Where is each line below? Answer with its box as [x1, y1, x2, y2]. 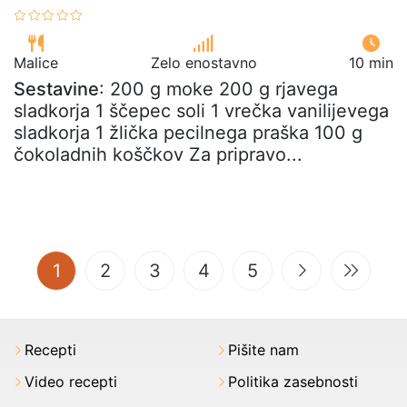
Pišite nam [228, 341, 299, 359]
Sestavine [14, 78, 99, 100]
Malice [14, 54, 58, 72]
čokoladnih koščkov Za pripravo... [14, 144, 303, 165]
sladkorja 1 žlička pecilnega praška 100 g [14, 122, 362, 144]
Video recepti [25, 372, 117, 391]
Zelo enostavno [150, 54, 257, 72]
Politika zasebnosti [228, 372, 358, 391]
